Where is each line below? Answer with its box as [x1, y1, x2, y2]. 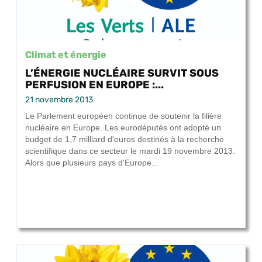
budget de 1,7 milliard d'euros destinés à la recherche [25, 135, 224, 144]
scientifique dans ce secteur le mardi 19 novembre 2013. [25, 146, 235, 156]
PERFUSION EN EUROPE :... [25, 78, 164, 91]
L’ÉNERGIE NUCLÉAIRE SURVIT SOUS [25, 67, 219, 80]
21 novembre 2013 [25, 95, 93, 105]
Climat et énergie [25, 49, 106, 60]
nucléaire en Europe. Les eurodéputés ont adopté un [25, 123, 221, 133]
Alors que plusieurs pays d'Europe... [25, 158, 158, 168]
